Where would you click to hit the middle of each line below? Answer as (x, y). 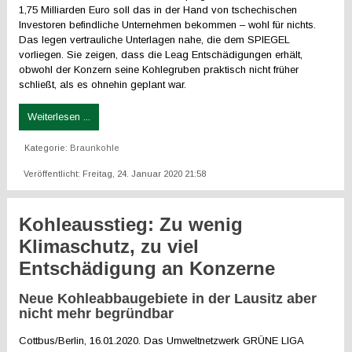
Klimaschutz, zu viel (109, 246)
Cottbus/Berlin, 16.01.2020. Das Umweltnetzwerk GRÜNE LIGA (161, 341)
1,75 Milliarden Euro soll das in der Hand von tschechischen (158, 10)
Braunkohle (95, 148)
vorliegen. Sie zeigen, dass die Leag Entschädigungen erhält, (161, 55)
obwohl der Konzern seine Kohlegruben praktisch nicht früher (159, 70)
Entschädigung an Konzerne (147, 268)
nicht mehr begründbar (97, 313)
